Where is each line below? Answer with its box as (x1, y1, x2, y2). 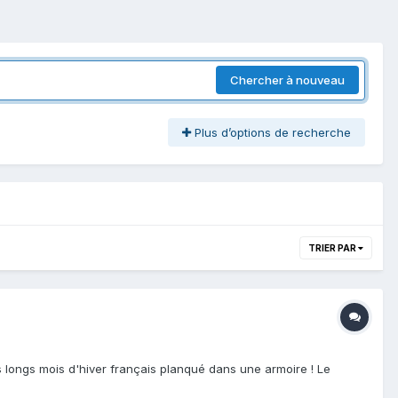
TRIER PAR (308, 242, 358, 253)
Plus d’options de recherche (191, 124, 351, 139)
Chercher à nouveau (230, 73, 345, 88)
